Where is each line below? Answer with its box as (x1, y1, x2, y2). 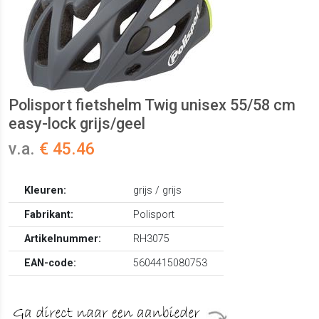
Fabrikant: (24, 209, 74, 221)
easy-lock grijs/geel (9, 115, 145, 133)
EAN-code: (24, 257, 77, 270)
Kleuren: (24, 184, 67, 197)
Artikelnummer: (24, 233, 102, 246)
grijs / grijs (133, 184, 182, 197)
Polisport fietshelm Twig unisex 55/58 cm (9, 96, 296, 115)
